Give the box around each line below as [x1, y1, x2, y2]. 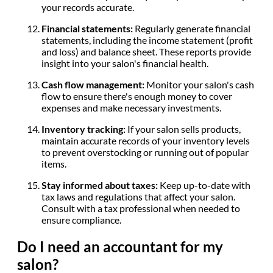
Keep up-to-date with [160, 179, 250, 191]
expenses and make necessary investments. [41, 101, 223, 113]
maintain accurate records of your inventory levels [41, 134, 250, 146]
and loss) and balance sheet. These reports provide [41, 45, 251, 57]
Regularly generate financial [135, 22, 250, 34]
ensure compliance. [41, 213, 123, 225]
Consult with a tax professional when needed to [41, 202, 240, 214]
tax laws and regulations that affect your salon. [41, 190, 235, 202]
